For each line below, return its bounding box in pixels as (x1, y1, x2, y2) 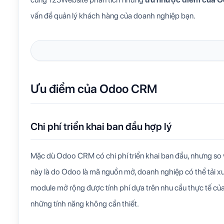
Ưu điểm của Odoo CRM (30, 81, 157, 96)
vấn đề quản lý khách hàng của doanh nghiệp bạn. (30, 11, 195, 20)
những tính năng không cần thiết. (30, 199, 139, 208)
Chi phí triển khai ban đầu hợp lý (30, 120, 171, 132)
